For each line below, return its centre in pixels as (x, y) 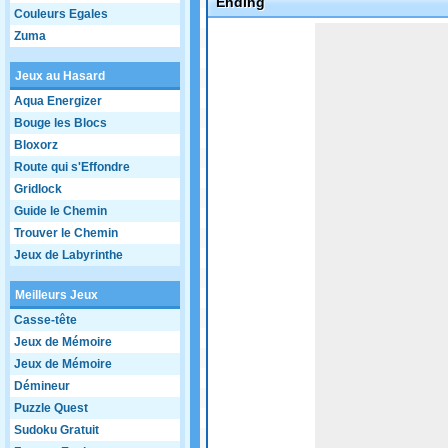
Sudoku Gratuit (56, 430)
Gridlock (38, 189)
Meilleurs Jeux (56, 295)
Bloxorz (36, 145)
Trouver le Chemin (66, 233)
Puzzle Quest (51, 408)
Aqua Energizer (58, 101)
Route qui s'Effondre (72, 167)
